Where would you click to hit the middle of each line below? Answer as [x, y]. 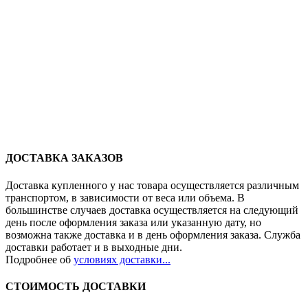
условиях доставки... [122, 259]
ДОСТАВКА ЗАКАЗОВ [64, 158]
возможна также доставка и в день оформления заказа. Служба [153, 234]
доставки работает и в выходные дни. [94, 247]
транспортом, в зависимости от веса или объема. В [125, 197]
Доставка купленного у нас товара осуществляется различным [152, 185]
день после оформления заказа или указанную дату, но [133, 222]
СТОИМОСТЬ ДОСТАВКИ [76, 286]
